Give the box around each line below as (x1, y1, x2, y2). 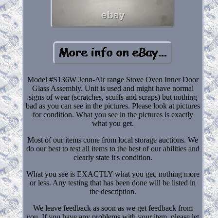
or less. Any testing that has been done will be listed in (30, 178, 196, 187)
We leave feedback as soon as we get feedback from (33, 203, 193, 212)
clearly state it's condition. (73, 153, 152, 162)
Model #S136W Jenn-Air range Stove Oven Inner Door (27, 75, 199, 84)
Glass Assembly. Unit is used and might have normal (32, 84, 194, 92)
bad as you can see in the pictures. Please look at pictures (25, 101, 200, 110)
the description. (89, 187, 136, 196)
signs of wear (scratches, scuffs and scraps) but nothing (28, 92, 197, 101)
